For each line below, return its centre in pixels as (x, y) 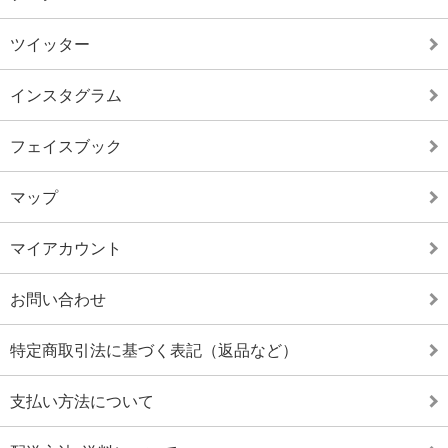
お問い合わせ (58, 298)
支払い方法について (82, 400)
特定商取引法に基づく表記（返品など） (154, 349)
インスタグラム (66, 94)
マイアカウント (66, 247)
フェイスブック (66, 145)
